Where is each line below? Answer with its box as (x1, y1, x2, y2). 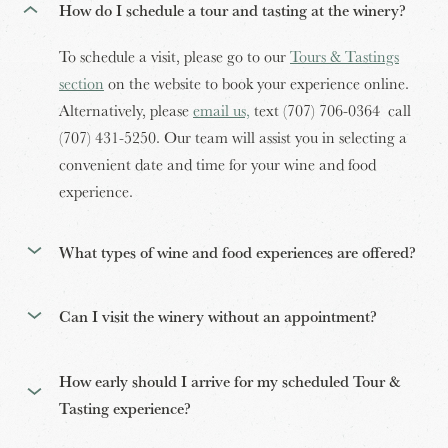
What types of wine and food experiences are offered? (59, 239, 416, 264)
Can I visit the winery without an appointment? (59, 304, 377, 329)
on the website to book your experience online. (104, 71, 409, 96)
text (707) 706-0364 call (250, 98, 411, 123)
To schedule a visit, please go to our (59, 44, 290, 69)
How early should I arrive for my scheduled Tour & (59, 368, 401, 393)
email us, (193, 98, 250, 123)
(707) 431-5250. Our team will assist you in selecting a (59, 125, 407, 150)
